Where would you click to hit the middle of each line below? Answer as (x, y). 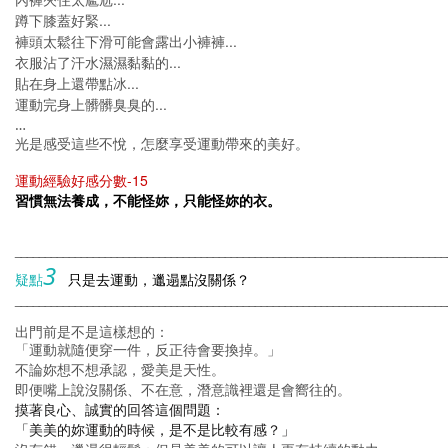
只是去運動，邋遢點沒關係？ (159, 280)
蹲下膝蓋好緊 (57, 21)
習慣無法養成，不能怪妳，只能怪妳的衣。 (148, 201)
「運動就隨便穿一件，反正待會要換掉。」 (148, 351)
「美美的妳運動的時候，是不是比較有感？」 (155, 430)
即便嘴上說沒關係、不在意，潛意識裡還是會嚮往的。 (183, 390)
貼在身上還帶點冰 (71, 84)
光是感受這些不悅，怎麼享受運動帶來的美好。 (162, 144)
